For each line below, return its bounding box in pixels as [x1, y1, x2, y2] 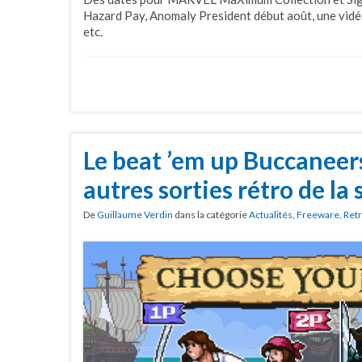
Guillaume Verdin [97, 208, 173, 221]
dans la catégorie [173, 208, 249, 221]
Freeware [297, 208, 339, 221]
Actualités [249, 208, 293, 221]
